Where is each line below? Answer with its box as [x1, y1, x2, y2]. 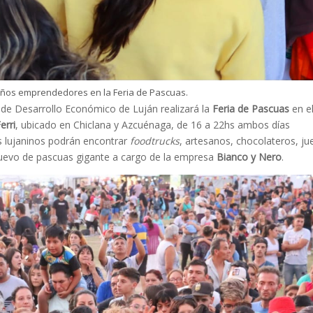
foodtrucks [130, 134, 180, 148]
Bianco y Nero [217, 150, 282, 164]
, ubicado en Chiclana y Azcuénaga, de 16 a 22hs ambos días [15, 118, 291, 132]
